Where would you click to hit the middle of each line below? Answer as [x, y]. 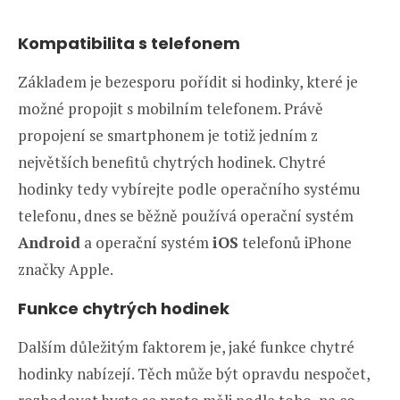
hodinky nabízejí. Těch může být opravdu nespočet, [194, 373]
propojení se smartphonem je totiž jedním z [168, 135]
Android [49, 242]
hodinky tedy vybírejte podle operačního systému [189, 188]
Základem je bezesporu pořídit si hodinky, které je [188, 81]
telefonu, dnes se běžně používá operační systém [186, 215]
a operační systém [146, 242]
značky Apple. [66, 269]
